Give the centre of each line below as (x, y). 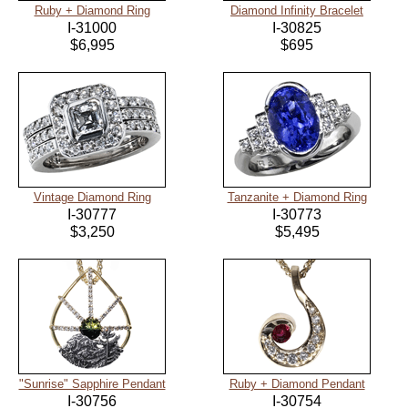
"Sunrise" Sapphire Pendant (92, 384)
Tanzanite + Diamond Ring (297, 198)
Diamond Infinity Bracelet (297, 11)
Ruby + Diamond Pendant (297, 384)
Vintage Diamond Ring (92, 198)
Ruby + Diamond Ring (92, 11)
